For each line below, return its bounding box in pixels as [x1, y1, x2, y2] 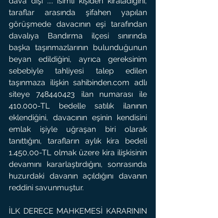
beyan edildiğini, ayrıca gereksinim [9, 54, 147, 64]
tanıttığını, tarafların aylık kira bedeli [9, 136, 147, 145]
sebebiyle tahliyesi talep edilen [9, 66, 147, 75]
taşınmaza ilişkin [9, 78, 73, 87]
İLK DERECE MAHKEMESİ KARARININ [9, 206, 147, 216]
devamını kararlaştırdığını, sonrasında [9, 160, 147, 169]
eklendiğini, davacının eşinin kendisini [9, 113, 147, 122]
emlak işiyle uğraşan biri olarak [9, 125, 147, 134]
